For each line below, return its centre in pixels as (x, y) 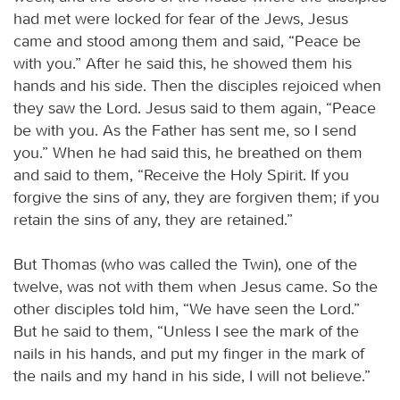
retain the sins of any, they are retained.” (153, 219)
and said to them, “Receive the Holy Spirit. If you (181, 175)
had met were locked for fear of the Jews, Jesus (181, 18)
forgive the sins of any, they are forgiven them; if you (196, 197)
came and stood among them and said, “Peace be (187, 41)
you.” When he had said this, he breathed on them (188, 152)
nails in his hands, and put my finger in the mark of (189, 353)
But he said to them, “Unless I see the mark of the (186, 331)
